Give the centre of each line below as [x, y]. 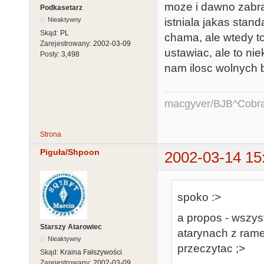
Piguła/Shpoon [70, 152]
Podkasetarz [61, 8]
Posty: [51, 55]
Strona [51, 134]
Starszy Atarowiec [71, 227]
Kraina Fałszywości [91, 253]
